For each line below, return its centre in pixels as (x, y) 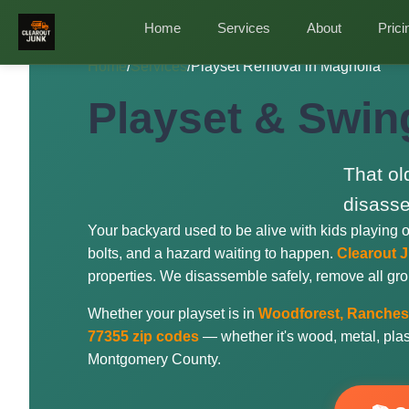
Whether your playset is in (173, 314)
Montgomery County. (154, 359)
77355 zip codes (143, 336)
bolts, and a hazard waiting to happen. (212, 253)
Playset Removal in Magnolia (286, 66)
